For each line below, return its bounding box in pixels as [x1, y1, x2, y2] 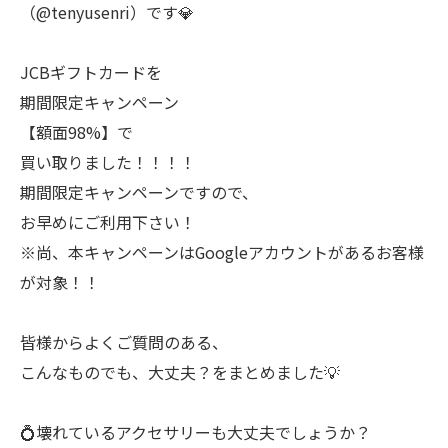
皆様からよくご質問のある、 [20, 330, 228, 354]
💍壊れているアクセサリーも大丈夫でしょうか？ [20, 420, 371, 444]
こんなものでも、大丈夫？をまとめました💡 [20, 360, 340, 384]
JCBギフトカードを [20, 60, 162, 84]
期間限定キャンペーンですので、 [20, 180, 258, 204]
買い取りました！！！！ [20, 150, 196, 174]
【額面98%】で [20, 120, 133, 144]
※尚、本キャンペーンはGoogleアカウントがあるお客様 [20, 240, 424, 264]
